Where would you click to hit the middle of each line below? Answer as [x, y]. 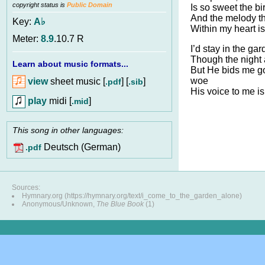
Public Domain [90, 5]
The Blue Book [120, 204]
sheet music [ [77, 81]
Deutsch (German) [81, 147]
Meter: [27, 39]
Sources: [26, 188]
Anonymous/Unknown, [59, 204]
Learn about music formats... [70, 64]
